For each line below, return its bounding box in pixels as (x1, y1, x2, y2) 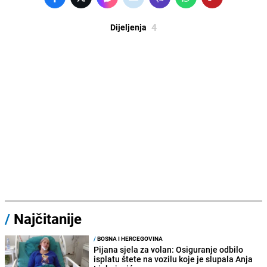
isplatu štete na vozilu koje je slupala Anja (94, 253, 253, 265)
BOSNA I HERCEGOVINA (96, 234, 163, 243)
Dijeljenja (110, 21, 147, 33)
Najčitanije (14, 209, 82, 229)
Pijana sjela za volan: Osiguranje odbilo (94, 244, 244, 256)
